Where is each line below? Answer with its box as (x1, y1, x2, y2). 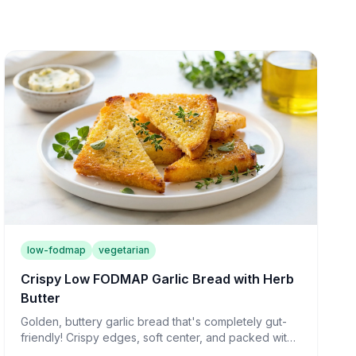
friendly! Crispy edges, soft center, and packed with (21, 331, 294, 345)
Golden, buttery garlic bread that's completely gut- (21, 315, 288, 329)
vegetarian (99, 244, 150, 257)
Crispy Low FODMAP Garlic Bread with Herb (21, 271, 295, 288)
